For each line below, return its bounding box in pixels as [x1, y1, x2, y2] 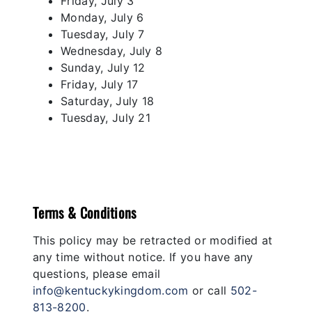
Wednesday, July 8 [61, 43, 163, 58]
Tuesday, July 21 [61, 110, 151, 125]
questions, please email [33, 266, 161, 281]
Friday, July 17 [61, 77, 139, 91]
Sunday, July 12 [61, 60, 146, 75]
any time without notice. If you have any [33, 249, 253, 264]
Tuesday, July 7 [61, 26, 145, 41]
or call [188, 283, 231, 297]
